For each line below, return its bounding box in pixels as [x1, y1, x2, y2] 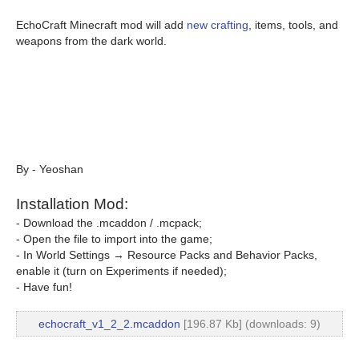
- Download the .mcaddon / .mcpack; [16, 216, 202, 229]
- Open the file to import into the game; [16, 232, 212, 245]
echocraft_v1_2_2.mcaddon [38, 317, 180, 330]
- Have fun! [16, 280, 72, 293]
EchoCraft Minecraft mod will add [16, 18, 187, 31]
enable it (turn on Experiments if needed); [16, 264, 227, 277]
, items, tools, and [248, 18, 338, 31]
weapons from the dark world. [16, 34, 167, 47]
